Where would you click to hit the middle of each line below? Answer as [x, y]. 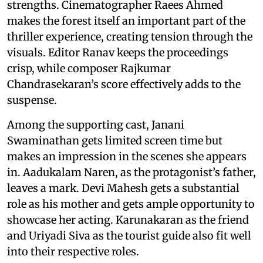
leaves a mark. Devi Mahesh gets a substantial [123, 188]
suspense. [32, 100]
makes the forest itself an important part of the [126, 21]
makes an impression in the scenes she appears [127, 156]
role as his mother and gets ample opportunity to [131, 204]
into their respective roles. [73, 251]
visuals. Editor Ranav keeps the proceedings [118, 52]
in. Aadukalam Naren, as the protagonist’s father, [131, 172]
